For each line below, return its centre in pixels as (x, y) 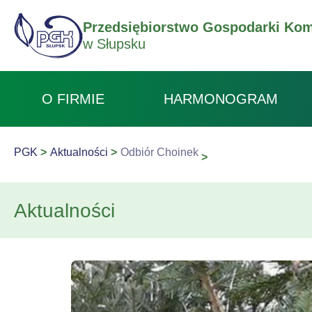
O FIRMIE (73, 99)
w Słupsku (114, 44)
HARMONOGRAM (221, 99)
